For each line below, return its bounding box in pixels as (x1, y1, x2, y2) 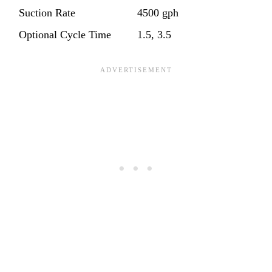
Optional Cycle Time (19, 28, 111, 41)
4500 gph (137, 6, 178, 19)
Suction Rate (19, 6, 75, 19)
